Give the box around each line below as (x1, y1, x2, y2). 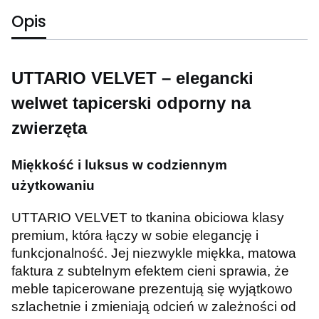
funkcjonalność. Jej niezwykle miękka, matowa (11, 246, 296, 261)
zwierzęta (11, 118, 87, 138)
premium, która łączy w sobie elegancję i (11, 228, 258, 244)
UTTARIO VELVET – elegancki (11, 68, 253, 88)
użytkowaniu (11, 178, 95, 194)
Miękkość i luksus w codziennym (11, 157, 227, 173)
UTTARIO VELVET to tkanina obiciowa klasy (11, 210, 284, 226)
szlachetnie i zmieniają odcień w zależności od (11, 299, 296, 315)
